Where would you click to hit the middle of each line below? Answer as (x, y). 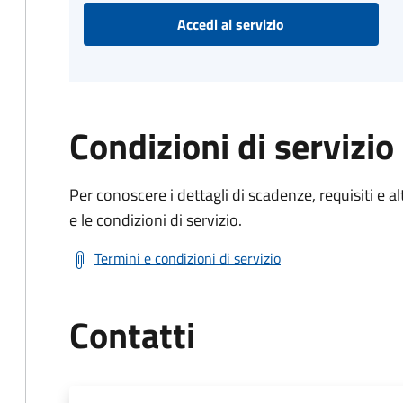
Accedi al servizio (231, 24)
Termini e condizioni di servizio (188, 258)
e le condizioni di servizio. (156, 220)
